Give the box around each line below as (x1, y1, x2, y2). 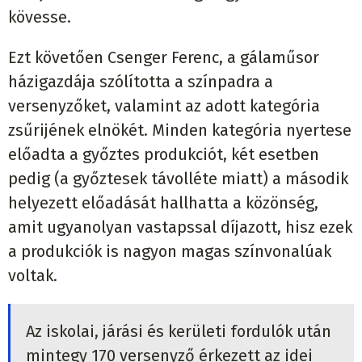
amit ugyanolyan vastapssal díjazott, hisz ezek (8, 217, 352, 238)
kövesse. (8, 7, 75, 27)
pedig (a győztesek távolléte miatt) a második (8, 169, 348, 189)
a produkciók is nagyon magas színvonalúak (8, 242, 331, 262)
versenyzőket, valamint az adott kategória (8, 96, 320, 116)
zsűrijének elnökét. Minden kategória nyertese (8, 120, 351, 141)
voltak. (8, 266, 61, 286)
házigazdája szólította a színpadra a (8, 72, 273, 92)
